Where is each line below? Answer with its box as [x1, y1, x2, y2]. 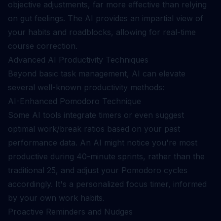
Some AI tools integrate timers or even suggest [8, 110, 184, 120]
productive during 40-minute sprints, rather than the [8, 151, 205, 161]
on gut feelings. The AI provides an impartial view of [8, 13, 203, 23]
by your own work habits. [8, 193, 105, 203]
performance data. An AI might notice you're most [8, 138, 197, 147]
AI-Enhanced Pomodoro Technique [8, 96, 141, 106]
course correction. [8, 41, 77, 51]
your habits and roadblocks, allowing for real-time [8, 27, 196, 37]
